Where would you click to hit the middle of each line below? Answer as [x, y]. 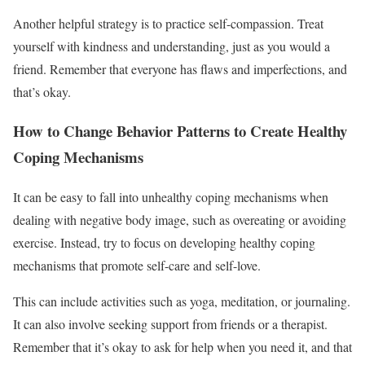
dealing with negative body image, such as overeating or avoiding [180, 219]
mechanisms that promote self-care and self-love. [137, 265]
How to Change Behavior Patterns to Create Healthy [180, 131]
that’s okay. [42, 91]
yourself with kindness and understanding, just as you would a [172, 46]
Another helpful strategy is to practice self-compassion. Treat [168, 23]
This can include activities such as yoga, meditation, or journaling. [182, 301]
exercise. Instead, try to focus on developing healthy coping [164, 242]
